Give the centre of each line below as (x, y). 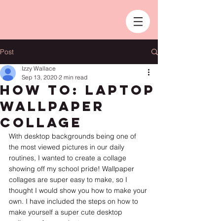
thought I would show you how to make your (79, 190)
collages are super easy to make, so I (69, 180)
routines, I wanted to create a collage (69, 158)
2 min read (73, 77)
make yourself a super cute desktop (67, 212)
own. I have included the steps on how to (74, 201)
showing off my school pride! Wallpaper (73, 169)
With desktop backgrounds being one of (74, 136)
